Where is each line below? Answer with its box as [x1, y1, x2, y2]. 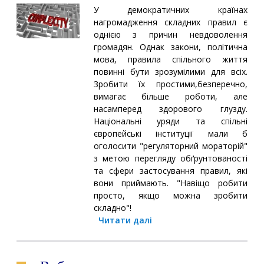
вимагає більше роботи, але [93, 90, 247, 102]
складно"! [93, 202, 131, 213]
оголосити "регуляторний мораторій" [93, 140, 247, 151]
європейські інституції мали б [93, 127, 247, 139]
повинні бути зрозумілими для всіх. [93, 65, 247, 77]
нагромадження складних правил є [93, 16, 247, 28]
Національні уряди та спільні [93, 115, 247, 127]
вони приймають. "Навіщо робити [93, 177, 247, 189]
